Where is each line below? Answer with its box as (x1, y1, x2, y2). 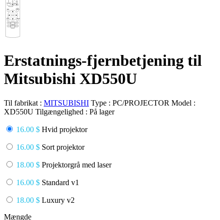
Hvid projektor (40, 125, 87, 134)
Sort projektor (40, 142, 84, 151)
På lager (89, 107, 114, 116)
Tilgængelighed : (35, 107, 89, 116)
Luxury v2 (40, 195, 75, 204)
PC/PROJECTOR (112, 98, 169, 107)
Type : (91, 98, 112, 107)
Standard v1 (40, 178, 79, 187)
